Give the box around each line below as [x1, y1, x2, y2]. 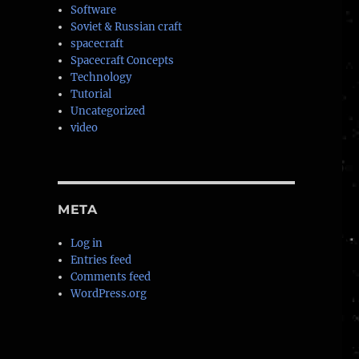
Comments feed [71, 270, 151, 284]
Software [71, 3, 117, 18]
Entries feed [71, 253, 132, 268]
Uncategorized [71, 104, 146, 119]
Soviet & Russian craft [71, 20, 183, 34]
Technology [71, 71, 132, 85]
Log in [71, 236, 103, 251]
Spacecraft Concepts [71, 54, 175, 68]
